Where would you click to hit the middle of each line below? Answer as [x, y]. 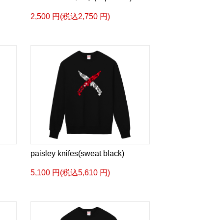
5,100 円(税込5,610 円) [70, 173]
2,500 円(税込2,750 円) [70, 16]
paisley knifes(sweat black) [77, 153]
